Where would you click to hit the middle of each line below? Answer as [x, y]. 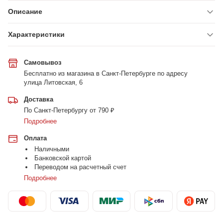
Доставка [39, 99]
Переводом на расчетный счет [81, 167]
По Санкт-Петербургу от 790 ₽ [69, 110]
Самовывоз [43, 62]
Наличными [52, 149]
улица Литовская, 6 [53, 82]
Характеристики [36, 34]
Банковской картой [63, 158]
